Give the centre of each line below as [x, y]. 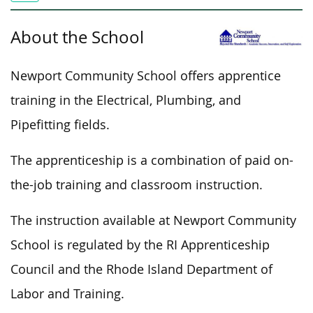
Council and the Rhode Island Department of [141, 269]
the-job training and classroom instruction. [137, 184]
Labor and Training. [67, 293]
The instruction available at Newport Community [153, 220]
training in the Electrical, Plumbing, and [126, 100]
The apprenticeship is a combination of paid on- [152, 160]
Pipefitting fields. [60, 124]
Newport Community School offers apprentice [146, 75]
